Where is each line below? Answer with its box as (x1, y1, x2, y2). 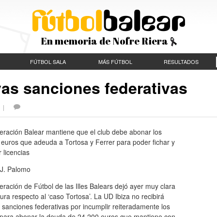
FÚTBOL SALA (30, 58, 66, 65)
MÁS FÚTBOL (98, 58, 132, 65)
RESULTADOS (164, 58, 199, 65)
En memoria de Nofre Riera (40, 34, 170, 47)
